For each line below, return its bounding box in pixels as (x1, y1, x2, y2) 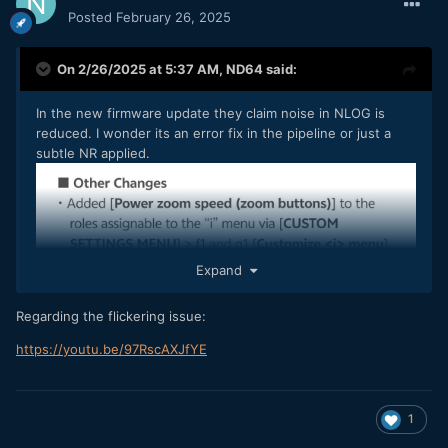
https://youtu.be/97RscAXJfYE (16, 341, 207, 358)
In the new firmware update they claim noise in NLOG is (36, 104, 385, 121)
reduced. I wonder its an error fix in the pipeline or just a (36, 124, 391, 141)
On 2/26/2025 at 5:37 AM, (57, 60, 226, 77)
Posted (68, 8, 116, 25)
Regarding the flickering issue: (16, 308, 206, 325)
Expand (195, 262, 250, 279)
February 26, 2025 (116, 8, 231, 25)
